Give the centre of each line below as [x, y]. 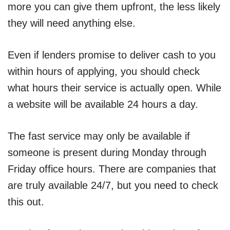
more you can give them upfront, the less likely [114, 7]
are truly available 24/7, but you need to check [113, 185]
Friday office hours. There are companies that [112, 169]
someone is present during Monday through [107, 152]
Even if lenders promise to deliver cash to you [112, 55]
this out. [26, 202]
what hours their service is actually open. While [114, 88]
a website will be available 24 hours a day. [103, 104]
